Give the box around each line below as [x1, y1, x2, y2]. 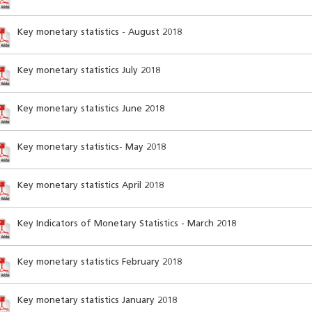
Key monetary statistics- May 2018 [17, 143, 166, 152]
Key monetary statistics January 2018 [17, 296, 177, 305]
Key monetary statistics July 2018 [17, 66, 160, 75]
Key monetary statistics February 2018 [17, 258, 182, 267]
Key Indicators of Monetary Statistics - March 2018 [17, 219, 236, 228]
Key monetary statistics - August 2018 [17, 28, 182, 37]
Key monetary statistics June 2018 [17, 104, 164, 114]
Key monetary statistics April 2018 [17, 181, 164, 190]
